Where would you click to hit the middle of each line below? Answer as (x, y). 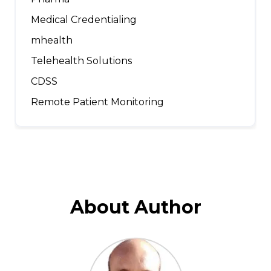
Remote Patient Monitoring (97, 102)
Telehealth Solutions (81, 61)
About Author (135, 207)
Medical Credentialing (84, 20)
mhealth (52, 41)
